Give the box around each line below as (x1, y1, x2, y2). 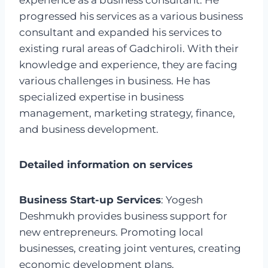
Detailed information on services (19, 159, 193, 171)
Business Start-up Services (19, 194, 161, 206)
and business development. (19, 123, 159, 136)
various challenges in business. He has (19, 75, 210, 87)
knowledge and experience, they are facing (19, 59, 237, 71)
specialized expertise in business (19, 91, 184, 103)
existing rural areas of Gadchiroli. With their (19, 42, 239, 55)
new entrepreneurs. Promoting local (19, 226, 203, 239)
